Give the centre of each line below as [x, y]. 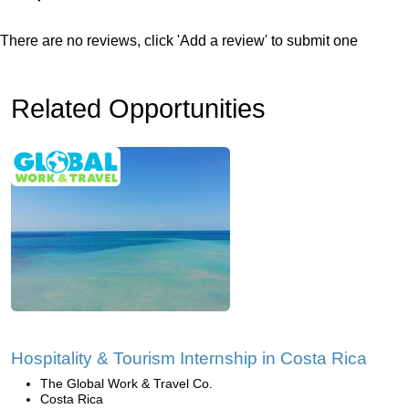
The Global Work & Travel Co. [126, 383]
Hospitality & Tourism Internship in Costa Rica [189, 358]
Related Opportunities [138, 109]
